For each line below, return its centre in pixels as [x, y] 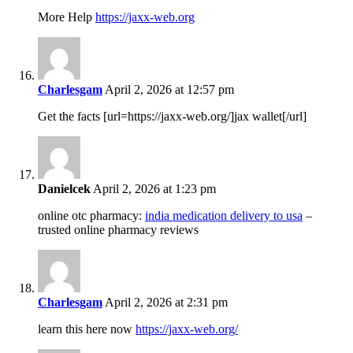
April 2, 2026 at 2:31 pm [165, 303]
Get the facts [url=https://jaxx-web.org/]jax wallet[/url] [172, 117]
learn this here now [87, 329]
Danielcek [64, 189]
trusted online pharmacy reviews [118, 230]
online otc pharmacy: [91, 216]
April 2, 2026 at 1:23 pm [153, 189]
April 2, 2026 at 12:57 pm [168, 90]
